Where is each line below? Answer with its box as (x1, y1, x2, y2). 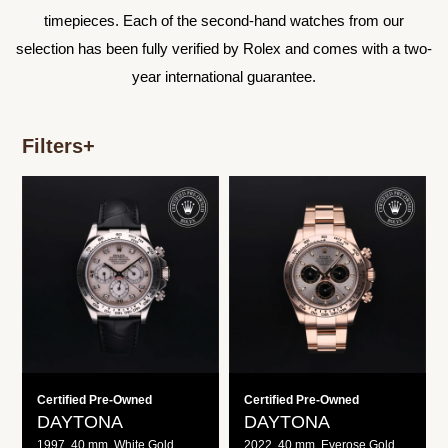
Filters (22, 135, 83, 158)
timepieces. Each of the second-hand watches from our (44, 13, 404, 30)
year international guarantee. (132, 69, 316, 86)
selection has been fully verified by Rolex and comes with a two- (16, 41, 432, 58)
